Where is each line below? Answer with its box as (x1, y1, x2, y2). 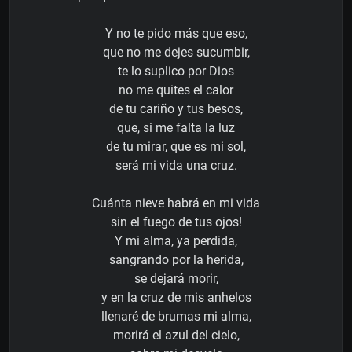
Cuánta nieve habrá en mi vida (92, 195, 260, 211)
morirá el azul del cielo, (112, 327, 240, 343)
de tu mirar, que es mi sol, (106, 138, 246, 154)
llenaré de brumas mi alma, (101, 308, 251, 324)
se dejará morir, (134, 270, 218, 286)
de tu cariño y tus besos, (109, 101, 243, 116)
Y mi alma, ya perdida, (115, 233, 237, 248)
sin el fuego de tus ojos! (110, 214, 242, 229)
